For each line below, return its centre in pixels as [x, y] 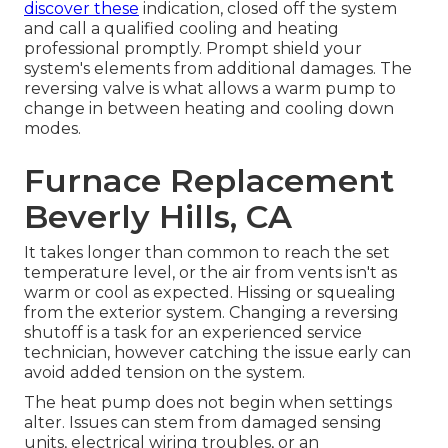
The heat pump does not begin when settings [208, 403]
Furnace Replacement [209, 181]
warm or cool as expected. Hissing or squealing [210, 293]
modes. [52, 129]
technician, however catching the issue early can [217, 353]
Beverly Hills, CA [158, 217]
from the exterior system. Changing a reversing [211, 313]
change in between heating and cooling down [209, 109]
